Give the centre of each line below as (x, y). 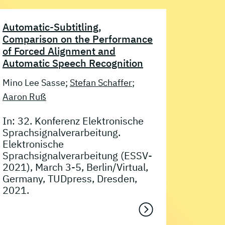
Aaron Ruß (24, 97)
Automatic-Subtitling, (52, 27)
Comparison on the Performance (78, 39)
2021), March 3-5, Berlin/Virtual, (75, 167)
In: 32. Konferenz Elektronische (73, 121)
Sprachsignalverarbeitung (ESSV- (77, 155)
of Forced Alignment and (59, 51)
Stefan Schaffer (101, 83)
